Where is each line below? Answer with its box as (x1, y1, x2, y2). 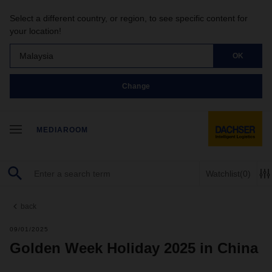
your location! (10, 26, 61, 36)
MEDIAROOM (36, 126, 88, 134)
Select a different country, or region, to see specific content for (10, 13, 248, 23)
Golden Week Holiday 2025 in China (10, 240, 258, 256)
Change (121, 81, 151, 90)
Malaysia (19, 50, 53, 61)
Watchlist (206, 168, 240, 178)
